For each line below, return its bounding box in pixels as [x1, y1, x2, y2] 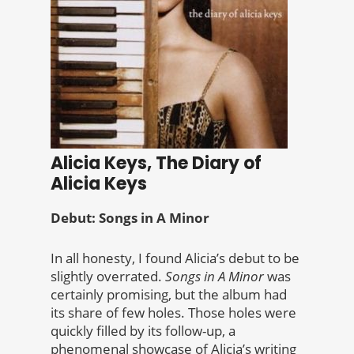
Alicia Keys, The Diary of [51, 151, 262, 176]
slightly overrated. [51, 267, 165, 286]
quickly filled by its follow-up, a [51, 322, 235, 341]
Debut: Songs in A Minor [51, 209, 209, 228]
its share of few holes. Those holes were [51, 303, 296, 322]
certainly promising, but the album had [51, 285, 287, 304]
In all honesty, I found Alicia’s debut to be [51, 249, 299, 268]
